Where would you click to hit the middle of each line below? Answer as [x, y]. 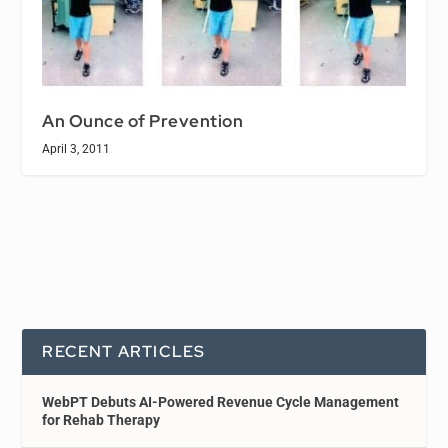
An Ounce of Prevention [143, 120]
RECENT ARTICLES [124, 351]
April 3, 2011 [76, 148]
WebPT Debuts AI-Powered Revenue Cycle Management [221, 401]
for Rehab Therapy [101, 419]
